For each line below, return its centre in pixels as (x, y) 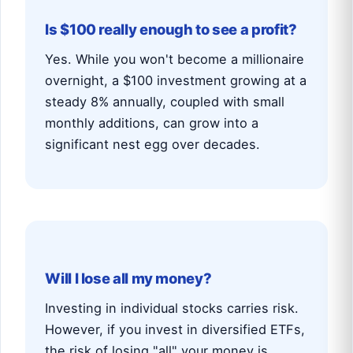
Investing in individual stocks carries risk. (172, 308)
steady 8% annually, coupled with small (165, 101)
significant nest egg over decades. (153, 144)
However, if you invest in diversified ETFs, (175, 329)
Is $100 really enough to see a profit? (171, 30)
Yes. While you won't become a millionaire (175, 59)
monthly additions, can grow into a (152, 123)
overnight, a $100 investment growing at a (176, 80)
